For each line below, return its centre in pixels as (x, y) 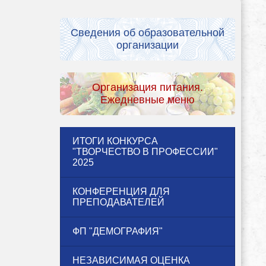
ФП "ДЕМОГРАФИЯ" (118, 231)
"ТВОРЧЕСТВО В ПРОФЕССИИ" (145, 151)
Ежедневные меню (148, 99)
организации (148, 45)
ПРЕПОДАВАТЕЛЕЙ (118, 202)
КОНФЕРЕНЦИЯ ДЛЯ (121, 191)
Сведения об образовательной (148, 32)
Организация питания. (148, 87)
